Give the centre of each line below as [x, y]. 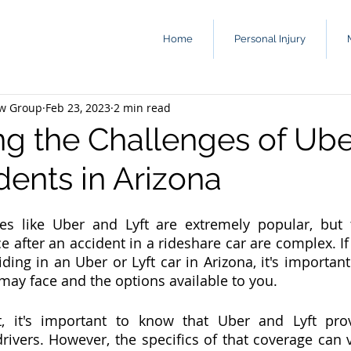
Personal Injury [270, 39]
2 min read [142, 107]
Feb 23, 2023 [78, 107]
